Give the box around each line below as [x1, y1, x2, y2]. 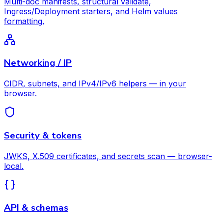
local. [4, 161, 24, 171]
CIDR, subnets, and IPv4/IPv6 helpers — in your [4, 79, 186, 89]
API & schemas [4, 201, 68, 215]
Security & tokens [4, 129, 82, 142]
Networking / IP [4, 56, 72, 70]
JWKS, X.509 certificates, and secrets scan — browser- [4, 151, 212, 161]
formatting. [4, 16, 44, 26]
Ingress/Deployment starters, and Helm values [4, 6, 178, 16]
